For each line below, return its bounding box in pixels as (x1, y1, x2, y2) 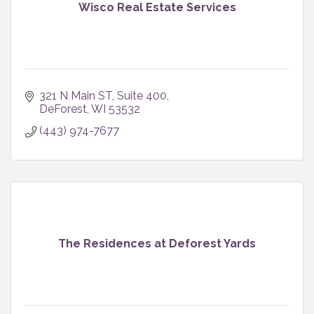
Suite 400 (117, 88, 167, 102)
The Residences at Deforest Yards (58, 236, 256, 250)
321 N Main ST (39, 88, 112, 102)
